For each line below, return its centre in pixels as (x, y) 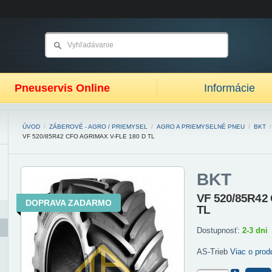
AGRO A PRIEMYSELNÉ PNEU (201, 127)
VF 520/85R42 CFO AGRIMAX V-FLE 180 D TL (89, 136)
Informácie (229, 88)
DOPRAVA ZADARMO (69, 203)
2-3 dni (255, 230)
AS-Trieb (213, 252)
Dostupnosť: (219, 230)
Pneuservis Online (62, 88)
